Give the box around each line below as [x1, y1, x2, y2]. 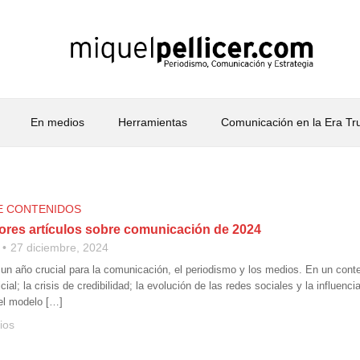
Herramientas [117, 116, 187, 129]
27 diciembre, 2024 [10, 241, 108, 254]
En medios [30, 116, 84, 129]
